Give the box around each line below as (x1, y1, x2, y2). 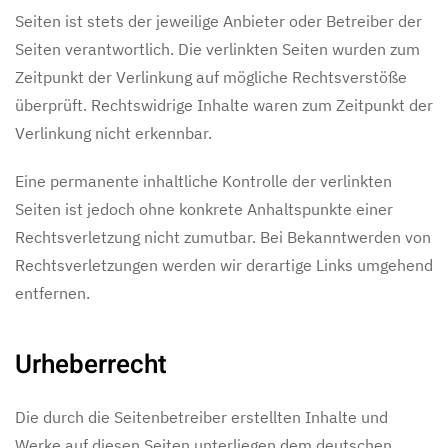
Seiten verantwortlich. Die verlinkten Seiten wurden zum (15, 39, 420, 59)
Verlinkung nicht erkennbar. (15, 123, 212, 143)
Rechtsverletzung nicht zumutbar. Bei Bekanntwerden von (15, 227, 431, 247)
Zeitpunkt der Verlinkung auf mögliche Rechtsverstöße (15, 67, 407, 87)
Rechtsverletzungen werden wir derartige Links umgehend (15, 255, 433, 275)
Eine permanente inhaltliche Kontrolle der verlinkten (15, 171, 392, 191)
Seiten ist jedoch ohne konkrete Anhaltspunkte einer (15, 199, 393, 219)
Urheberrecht (15, 346, 167, 384)
